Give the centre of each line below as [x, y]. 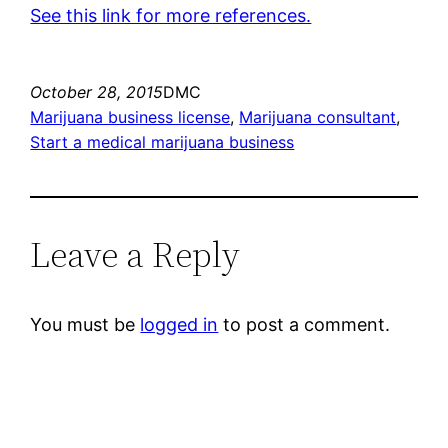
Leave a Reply [135, 254]
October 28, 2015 [97, 91]
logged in [179, 324]
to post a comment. [304, 324]
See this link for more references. [171, 15]
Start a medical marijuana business [162, 141]
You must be [85, 324]
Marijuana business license [130, 116]
